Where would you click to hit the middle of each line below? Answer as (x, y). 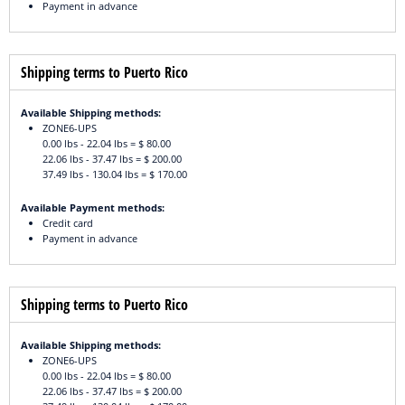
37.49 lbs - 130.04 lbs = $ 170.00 (115, 174)
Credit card (68, 223)
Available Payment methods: (93, 208)
